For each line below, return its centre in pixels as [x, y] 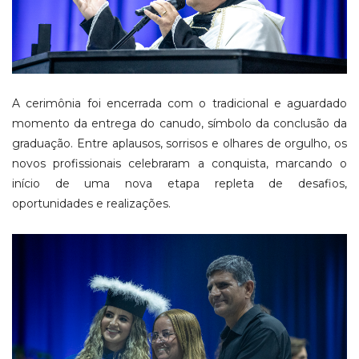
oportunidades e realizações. [91, 203]
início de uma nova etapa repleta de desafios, [179, 183]
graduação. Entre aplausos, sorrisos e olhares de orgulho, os [179, 143]
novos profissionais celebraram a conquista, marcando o [179, 163]
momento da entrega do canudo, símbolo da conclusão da [179, 123]
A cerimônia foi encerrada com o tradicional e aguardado [179, 103]
